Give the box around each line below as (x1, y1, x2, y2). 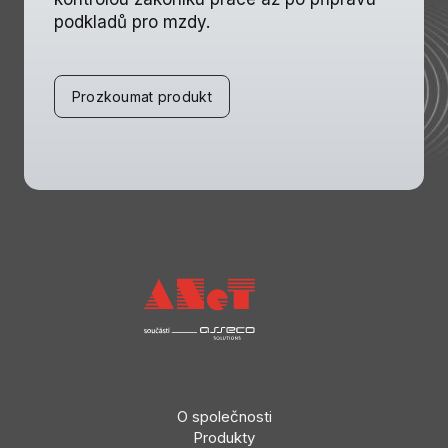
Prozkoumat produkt (71, 88, 212, 106)
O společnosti (176, 406, 272, 426)
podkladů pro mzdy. (54, 12, 210, 33)
